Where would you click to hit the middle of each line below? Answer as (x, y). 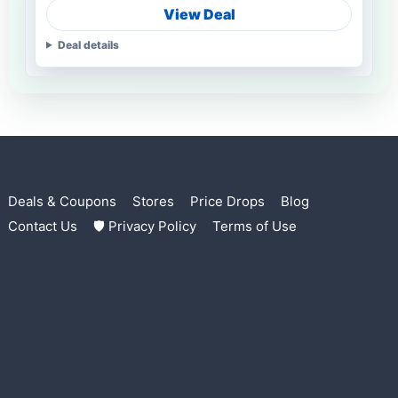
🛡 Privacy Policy (145, 227)
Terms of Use (255, 227)
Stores (153, 202)
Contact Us (43, 227)
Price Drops (227, 202)
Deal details (88, 44)
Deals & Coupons (62, 202)
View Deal (199, 14)
